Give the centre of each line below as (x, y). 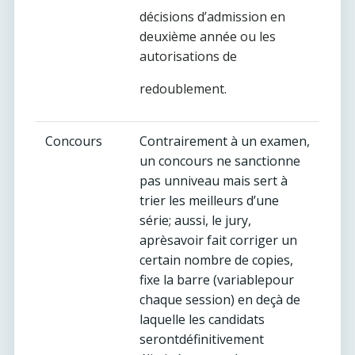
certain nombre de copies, (216, 260)
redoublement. (183, 89)
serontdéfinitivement (202, 339)
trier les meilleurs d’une (209, 200)
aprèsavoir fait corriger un (218, 240)
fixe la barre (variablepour (217, 280)
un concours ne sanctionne (220, 161)
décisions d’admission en (212, 17)
